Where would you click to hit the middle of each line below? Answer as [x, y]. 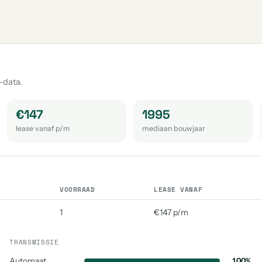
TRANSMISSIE [34, 242]
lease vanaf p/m [43, 128]
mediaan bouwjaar [173, 128]
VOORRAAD [77, 189]
